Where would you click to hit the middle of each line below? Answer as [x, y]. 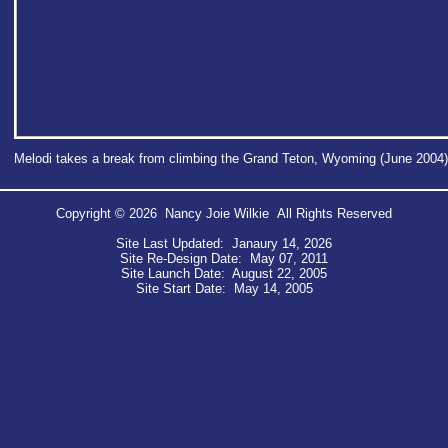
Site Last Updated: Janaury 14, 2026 [224, 243]
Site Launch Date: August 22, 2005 [224, 273]
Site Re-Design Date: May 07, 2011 [224, 258]
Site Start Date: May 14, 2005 [224, 288]
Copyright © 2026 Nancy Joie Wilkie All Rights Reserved [224, 213]
